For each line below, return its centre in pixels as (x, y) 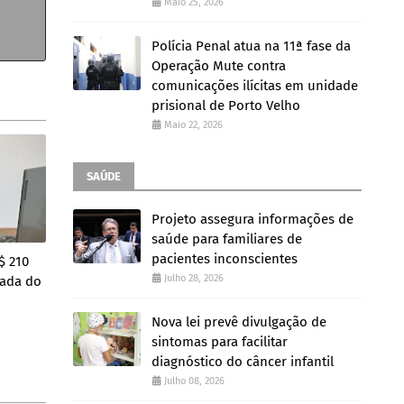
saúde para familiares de (227, 239)
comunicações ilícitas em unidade (255, 86)
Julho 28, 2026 (194, 278)
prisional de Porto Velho (226, 106)
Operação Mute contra (219, 66)
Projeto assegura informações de (252, 219)
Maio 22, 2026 (193, 125)
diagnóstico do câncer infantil (243, 362)
